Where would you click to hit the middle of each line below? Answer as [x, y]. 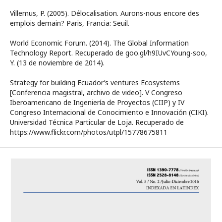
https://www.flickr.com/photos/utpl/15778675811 [89, 132]
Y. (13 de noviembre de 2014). [57, 63]
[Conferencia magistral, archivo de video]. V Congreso [96, 92]
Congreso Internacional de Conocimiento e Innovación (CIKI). [109, 112]
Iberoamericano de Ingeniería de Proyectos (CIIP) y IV [97, 102]
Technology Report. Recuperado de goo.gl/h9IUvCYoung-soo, [109, 53]
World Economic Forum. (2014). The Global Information [99, 43]
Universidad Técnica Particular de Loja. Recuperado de [97, 122]
